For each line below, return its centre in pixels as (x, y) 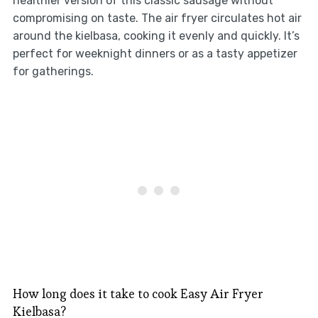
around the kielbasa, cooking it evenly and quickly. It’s (156, 36)
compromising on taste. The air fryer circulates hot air (157, 18)
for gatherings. (53, 72)
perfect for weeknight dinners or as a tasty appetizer (155, 54)
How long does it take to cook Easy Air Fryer (138, 294)
